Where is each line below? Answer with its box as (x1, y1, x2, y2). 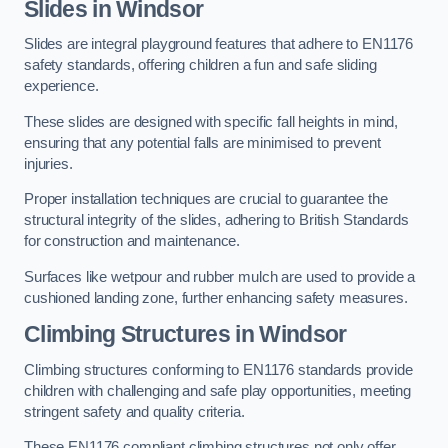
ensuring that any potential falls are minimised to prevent (24, 134, 381, 151)
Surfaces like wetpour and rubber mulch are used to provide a (24, 268, 416, 285)
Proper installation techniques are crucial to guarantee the (24, 191, 388, 208)
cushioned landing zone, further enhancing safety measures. (24, 289, 408, 306)
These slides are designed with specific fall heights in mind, (24, 113, 399, 130)
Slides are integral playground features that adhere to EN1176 (24, 36, 414, 53)
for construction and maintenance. (24, 233, 245, 250)
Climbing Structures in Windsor (24, 321, 347, 348)
